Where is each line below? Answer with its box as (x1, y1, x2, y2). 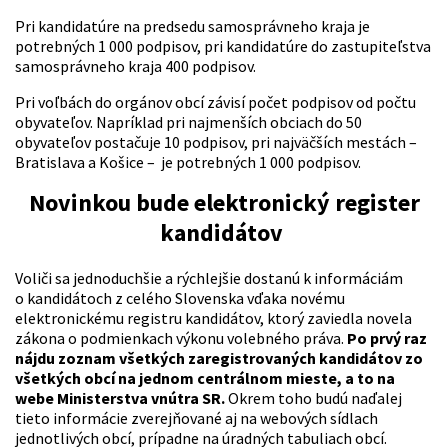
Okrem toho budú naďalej (225, 388, 402, 409)
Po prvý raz (347, 328, 427, 349)
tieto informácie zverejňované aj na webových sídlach (15, 408, 378, 429)
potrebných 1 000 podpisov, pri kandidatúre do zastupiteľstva (15, 36, 431, 57)
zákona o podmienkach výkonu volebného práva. (15, 328, 347, 349)
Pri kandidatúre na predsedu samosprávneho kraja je (15, 16, 370, 37)
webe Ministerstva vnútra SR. (15, 388, 225, 409)
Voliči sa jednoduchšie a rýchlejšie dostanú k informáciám (15, 268, 403, 289)
